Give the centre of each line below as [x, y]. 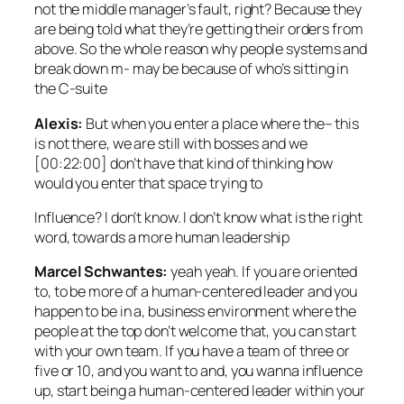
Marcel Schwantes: [101, 272]
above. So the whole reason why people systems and [201, 49]
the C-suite [71, 89]
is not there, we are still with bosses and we [171, 143]
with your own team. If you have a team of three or [192, 351]
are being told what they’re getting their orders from [199, 29]
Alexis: [59, 123]
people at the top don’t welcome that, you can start [195, 331]
